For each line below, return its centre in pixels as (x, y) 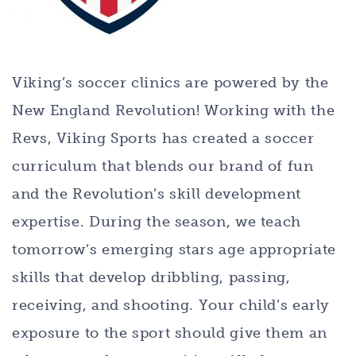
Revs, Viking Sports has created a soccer (163, 138)
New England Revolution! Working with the (174, 110)
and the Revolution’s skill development (157, 193)
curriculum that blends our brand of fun (163, 166)
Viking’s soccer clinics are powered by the (170, 82)
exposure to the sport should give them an (170, 333)
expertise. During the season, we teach (157, 221)
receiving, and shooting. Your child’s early (171, 305)
